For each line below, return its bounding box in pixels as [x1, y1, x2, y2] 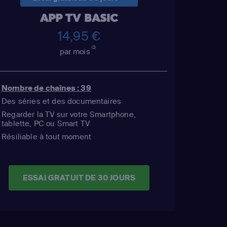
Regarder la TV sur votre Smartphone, [2, 109, 136, 119]
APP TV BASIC [40, 10, 119, 25]
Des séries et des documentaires [2, 96, 122, 106]
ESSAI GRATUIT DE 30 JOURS [22, 173, 135, 183]
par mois [59, 46, 92, 56]
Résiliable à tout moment [2, 131, 92, 141]
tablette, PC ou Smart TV [2, 118, 90, 128]
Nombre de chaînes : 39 [2, 83, 91, 93]
